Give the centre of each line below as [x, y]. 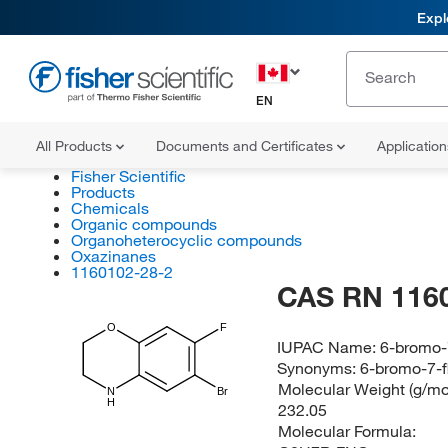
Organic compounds [143, 224]
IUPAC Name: [329, 347]
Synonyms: [319, 368]
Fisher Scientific [128, 176]
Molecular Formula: [346, 431]
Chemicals [109, 208]
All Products [76, 146]
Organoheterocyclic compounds [186, 240]
